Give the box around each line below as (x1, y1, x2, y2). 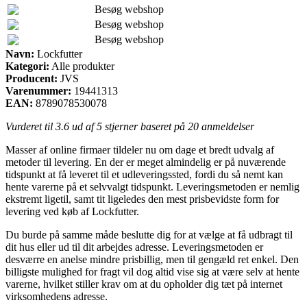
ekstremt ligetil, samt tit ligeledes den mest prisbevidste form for (5, 193, 279, 205)
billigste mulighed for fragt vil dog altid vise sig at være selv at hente (5, 265, 299, 278)
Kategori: (5, 60, 49, 72)
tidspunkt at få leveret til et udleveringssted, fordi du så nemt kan (5, 168, 283, 180)
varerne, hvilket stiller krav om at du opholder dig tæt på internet (5, 278, 282, 290)
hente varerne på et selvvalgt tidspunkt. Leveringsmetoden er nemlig (5, 180, 299, 193)
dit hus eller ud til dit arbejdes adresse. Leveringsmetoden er (5, 241, 263, 253)
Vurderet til (5, 120, 56, 132)
